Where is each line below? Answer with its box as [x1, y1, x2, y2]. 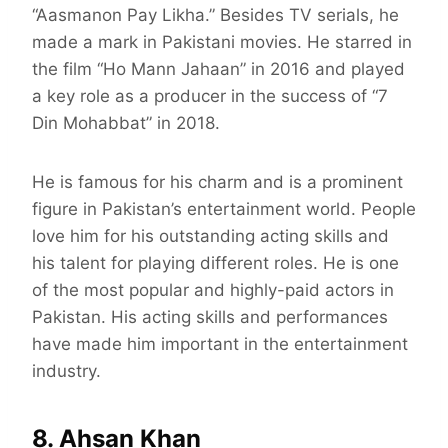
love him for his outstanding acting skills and [32, 226, 389, 247]
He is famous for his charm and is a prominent [32, 172, 403, 193]
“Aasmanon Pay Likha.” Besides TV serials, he [32, 5, 399, 26]
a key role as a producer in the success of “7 [32, 86, 388, 107]
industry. [32, 361, 101, 382]
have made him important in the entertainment [32, 334, 408, 355]
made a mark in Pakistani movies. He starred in [32, 32, 412, 53]
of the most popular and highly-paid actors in [32, 280, 394, 301]
